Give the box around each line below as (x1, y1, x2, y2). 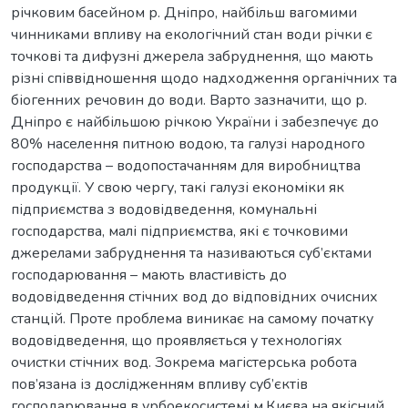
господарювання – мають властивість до (11, 264, 287, 285)
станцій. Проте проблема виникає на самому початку (11, 308, 373, 329)
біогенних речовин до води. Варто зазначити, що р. (11, 89, 367, 110)
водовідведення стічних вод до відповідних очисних (11, 286, 378, 307)
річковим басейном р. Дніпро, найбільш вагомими (11, 2, 357, 23)
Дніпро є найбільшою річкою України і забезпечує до (11, 111, 379, 132)
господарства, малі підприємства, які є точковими (11, 220, 348, 241)
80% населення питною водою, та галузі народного (11, 133, 365, 154)
